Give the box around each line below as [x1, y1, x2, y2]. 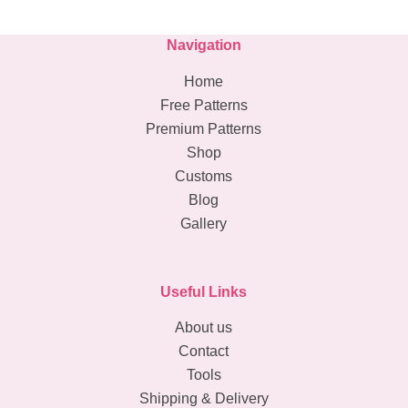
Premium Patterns [146, 120, 262, 137]
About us [175, 320, 233, 336]
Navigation [166, 36, 241, 53]
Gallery [180, 215, 228, 231]
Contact [178, 343, 229, 360]
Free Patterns [159, 97, 248, 113]
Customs [175, 168, 233, 184]
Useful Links [160, 283, 248, 300]
